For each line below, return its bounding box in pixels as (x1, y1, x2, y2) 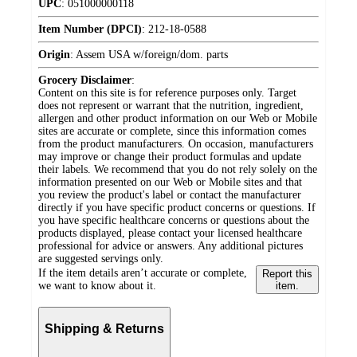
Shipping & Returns (45, 321, 164, 335)
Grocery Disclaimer (38, 74, 131, 87)
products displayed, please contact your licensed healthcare (38, 227, 302, 240)
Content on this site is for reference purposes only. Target (38, 87, 296, 100)
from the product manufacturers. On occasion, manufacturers (38, 138, 313, 151)
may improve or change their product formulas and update (38, 151, 301, 163)
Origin (38, 49, 70, 61)
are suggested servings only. (38, 253, 163, 265)
